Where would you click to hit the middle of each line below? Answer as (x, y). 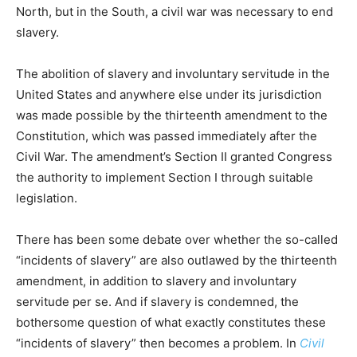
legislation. (47, 198)
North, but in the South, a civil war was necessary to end (175, 12)
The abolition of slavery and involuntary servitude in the (173, 74)
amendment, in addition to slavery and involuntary (156, 281)
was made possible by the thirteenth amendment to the (172, 116)
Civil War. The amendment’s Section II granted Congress (174, 157)
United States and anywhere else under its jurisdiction (169, 95)
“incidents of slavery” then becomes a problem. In (158, 343)
